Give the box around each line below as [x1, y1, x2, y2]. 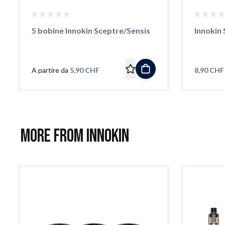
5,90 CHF [69, 66, 99, 75]
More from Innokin [21, 126, 129, 148]
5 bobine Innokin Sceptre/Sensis [31, 26, 150, 36]
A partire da [31, 66, 68, 75]
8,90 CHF [194, 66, 224, 75]
